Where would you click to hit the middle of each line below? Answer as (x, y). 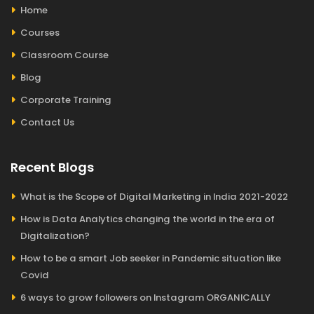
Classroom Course (64, 55)
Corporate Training (66, 100)
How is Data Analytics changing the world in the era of (148, 219)
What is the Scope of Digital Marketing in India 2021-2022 (154, 197)
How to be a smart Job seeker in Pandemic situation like (151, 258)
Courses (40, 33)
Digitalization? (55, 236)
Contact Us (47, 122)
